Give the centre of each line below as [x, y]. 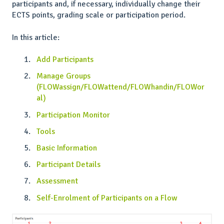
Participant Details [68, 165]
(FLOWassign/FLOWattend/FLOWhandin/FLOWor [120, 87]
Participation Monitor [73, 115]
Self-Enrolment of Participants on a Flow [107, 198]
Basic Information [67, 148]
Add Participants [65, 60]
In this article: [37, 37]
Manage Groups [63, 76]
